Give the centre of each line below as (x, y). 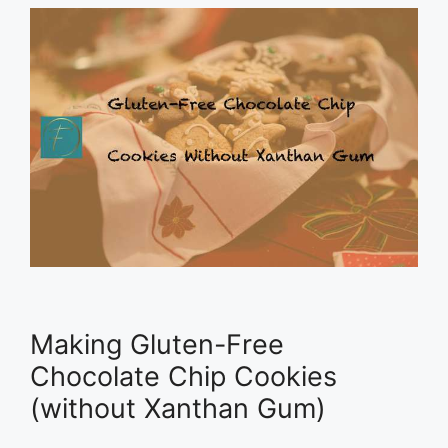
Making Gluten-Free (157, 345)
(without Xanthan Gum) (178, 409)
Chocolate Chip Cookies (183, 377)
